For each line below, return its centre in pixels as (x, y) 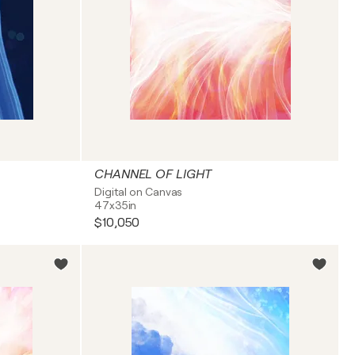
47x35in (116, 205)
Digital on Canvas (139, 192)
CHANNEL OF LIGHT (153, 174)
